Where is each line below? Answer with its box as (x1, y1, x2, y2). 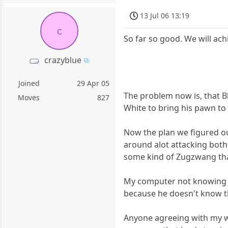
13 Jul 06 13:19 (140, 10, 190, 20)
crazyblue (44, 54, 82, 66)
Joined (18, 78, 40, 89)
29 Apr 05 (77, 78, 110, 89)
